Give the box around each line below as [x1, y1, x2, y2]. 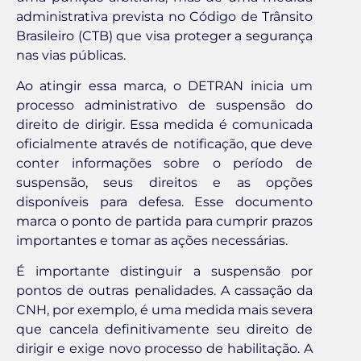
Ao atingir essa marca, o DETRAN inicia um [16, 78, 313, 94]
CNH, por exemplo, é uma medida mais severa [16, 302, 313, 318]
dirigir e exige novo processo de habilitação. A [16, 341, 313, 357]
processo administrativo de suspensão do [16, 98, 313, 114]
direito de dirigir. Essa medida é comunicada [16, 117, 313, 133]
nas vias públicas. [16, 47, 126, 63]
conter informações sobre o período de [16, 156, 313, 172]
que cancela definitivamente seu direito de [16, 322, 313, 338]
